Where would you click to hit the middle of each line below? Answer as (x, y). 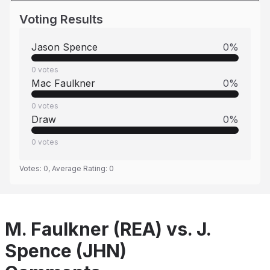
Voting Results (61, 19)
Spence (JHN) (66, 251)
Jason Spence (64, 47)
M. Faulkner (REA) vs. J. (108, 229)
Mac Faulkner (63, 83)
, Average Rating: (79, 168)
